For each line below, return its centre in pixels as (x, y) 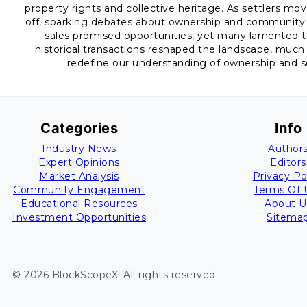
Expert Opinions (79, 162)
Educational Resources (79, 204)
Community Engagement (79, 190)
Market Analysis (79, 176)
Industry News (79, 149)
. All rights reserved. (168, 275)
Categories (79, 128)
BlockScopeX (85, 275)
